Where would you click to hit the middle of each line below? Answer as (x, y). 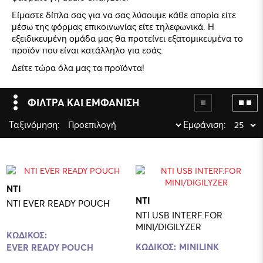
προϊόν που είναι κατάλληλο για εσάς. (87, 50)
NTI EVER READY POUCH (58, 203)
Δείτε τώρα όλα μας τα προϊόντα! (78, 67)
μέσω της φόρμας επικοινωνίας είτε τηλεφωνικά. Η (113, 26)
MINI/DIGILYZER (168, 226)
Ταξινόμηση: (34, 124)
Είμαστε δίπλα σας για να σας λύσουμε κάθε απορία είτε (124, 14)
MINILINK (199, 246)
